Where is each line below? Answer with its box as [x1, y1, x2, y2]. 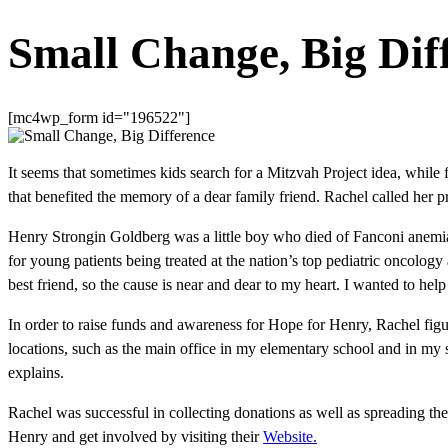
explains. [8, 364, 64, 382]
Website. [263, 428, 317, 446]
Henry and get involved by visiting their [8, 428, 263, 446]
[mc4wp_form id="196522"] [8, 109, 190, 127]
